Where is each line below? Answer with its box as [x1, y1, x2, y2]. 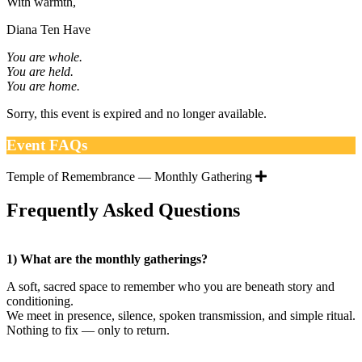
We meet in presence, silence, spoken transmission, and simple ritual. [6, 309, 356, 323]
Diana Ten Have [6, 23, 90, 37]
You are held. [6, 65, 74, 79]
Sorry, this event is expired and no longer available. [6, 107, 267, 121]
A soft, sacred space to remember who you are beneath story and [6, 280, 335, 294]
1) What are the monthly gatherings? [6, 252, 208, 267]
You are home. [6, 79, 80, 94]
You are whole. [6, 50, 82, 65]
